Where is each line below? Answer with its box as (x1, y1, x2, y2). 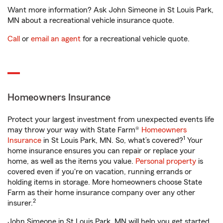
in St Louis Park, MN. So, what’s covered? (41, 136, 183, 144)
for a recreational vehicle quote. (81, 35, 190, 43)
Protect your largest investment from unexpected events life (7, 115, 214, 123)
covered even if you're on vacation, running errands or (7, 168, 192, 176)
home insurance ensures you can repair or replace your (7, 147, 195, 155)
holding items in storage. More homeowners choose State (7, 178, 202, 186)
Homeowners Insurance (7, 93, 111, 103)
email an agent (31, 35, 81, 43)
